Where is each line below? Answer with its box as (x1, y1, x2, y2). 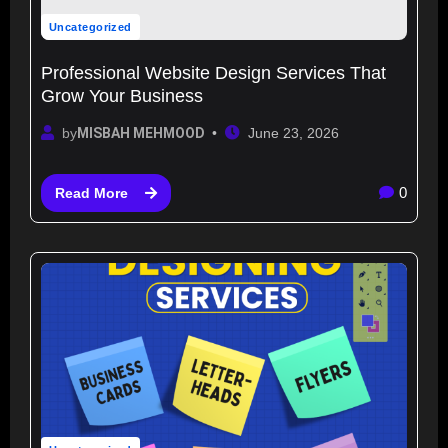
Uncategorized (49, 20, 132, 33)
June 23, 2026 (247, 125, 339, 142)
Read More (54, 184, 128, 201)
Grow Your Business (41, 85, 203, 106)
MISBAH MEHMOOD (77, 125, 205, 142)
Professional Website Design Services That (41, 62, 386, 83)
